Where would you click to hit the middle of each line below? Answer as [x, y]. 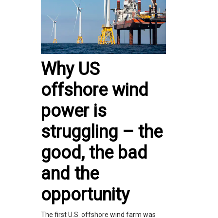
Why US [70, 69]
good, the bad [94, 153]
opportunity [85, 195]
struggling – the [102, 132]
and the [70, 174]
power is [74, 111]
